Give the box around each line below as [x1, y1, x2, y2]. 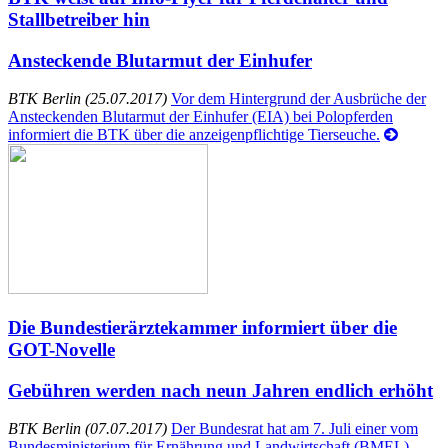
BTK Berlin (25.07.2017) [8, 90, 167, 108]
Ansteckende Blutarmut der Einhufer [8, 49, 312, 71]
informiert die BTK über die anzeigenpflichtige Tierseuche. [8, 126, 380, 144]
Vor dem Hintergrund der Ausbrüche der [171, 90, 426, 108]
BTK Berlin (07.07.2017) [8, 420, 167, 438]
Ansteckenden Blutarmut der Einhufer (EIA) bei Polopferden [8, 108, 393, 126]
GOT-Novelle [8, 339, 115, 361]
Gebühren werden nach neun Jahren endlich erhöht [8, 379, 433, 401]
